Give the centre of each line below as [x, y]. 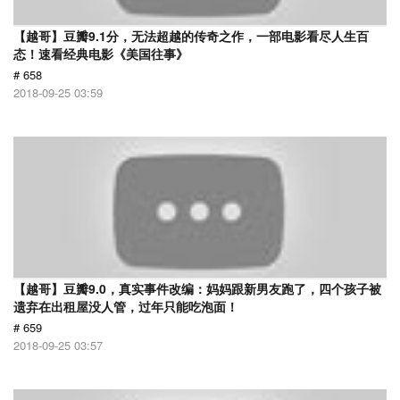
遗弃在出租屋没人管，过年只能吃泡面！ [126, 306]
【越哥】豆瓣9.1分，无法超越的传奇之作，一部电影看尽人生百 [191, 36]
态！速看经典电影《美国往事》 [101, 54]
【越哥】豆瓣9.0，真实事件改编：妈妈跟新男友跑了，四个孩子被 [197, 288]
